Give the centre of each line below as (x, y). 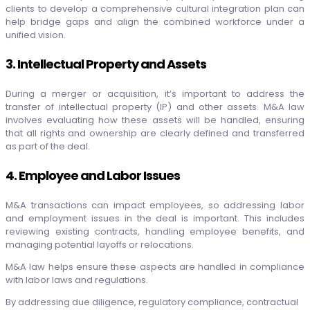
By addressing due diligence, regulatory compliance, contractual (152, 302)
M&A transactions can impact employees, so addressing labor (155, 205)
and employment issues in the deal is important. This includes (155, 218)
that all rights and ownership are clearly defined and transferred (155, 133)
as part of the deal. (48, 146)
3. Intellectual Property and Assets (106, 64)
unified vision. (36, 35)
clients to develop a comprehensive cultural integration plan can (155, 8)
